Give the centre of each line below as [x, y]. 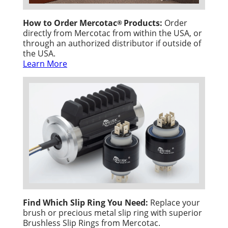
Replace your [174, 202]
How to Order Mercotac [70, 23]
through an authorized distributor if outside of [112, 43]
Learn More [45, 64]
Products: [143, 23]
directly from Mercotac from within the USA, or [112, 33]
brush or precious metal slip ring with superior [112, 212]
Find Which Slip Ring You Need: [85, 202]
